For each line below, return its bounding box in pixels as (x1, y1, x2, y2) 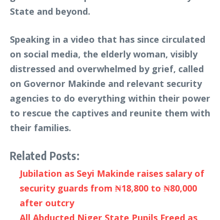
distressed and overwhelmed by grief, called (10, 63, 204, 75)
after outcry (20, 197, 74, 209)
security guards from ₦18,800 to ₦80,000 (20, 182, 197, 194)
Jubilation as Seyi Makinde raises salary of (20, 167, 204, 180)
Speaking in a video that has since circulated (10, 33, 205, 46)
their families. (10, 122, 71, 134)
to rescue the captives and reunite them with (10, 107, 210, 119)
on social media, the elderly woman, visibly (10, 48, 197, 60)
